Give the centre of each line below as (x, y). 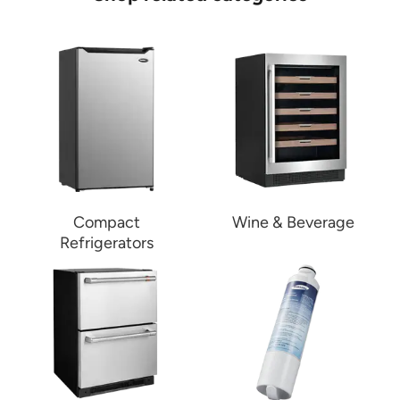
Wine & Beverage (293, 223)
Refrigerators (107, 243)
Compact (107, 223)
